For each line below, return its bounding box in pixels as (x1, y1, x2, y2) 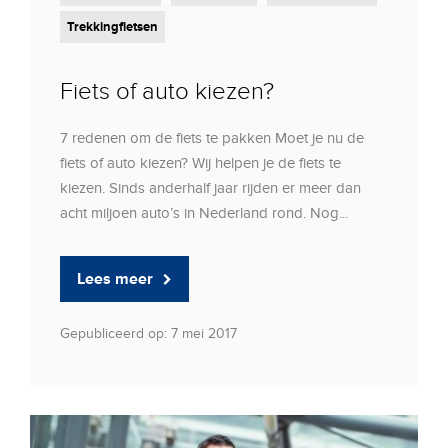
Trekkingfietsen (67, 19, 158, 36)
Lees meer (77, 269, 153, 290)
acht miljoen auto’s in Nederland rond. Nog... (60, 204, 348, 223)
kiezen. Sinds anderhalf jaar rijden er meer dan (60, 179, 361, 198)
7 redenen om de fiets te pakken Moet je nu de (60, 129, 364, 148)
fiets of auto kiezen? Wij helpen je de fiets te (60, 154, 341, 173)
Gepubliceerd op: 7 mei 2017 (60, 325, 237, 343)
